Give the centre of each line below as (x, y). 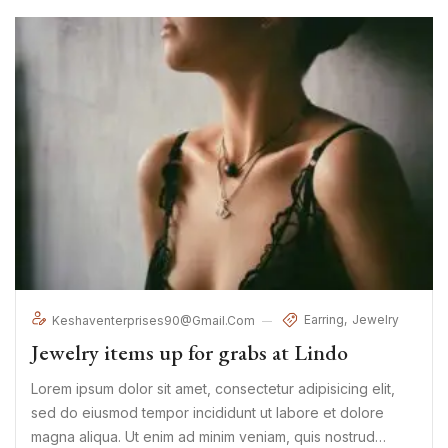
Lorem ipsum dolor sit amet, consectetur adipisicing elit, (213, 389)
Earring (324, 319)
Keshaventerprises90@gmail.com (155, 321)
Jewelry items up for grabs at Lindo (189, 353)
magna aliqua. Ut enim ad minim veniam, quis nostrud (203, 437)
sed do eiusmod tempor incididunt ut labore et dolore (207, 413)
